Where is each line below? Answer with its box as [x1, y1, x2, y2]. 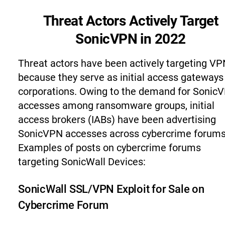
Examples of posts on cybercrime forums [18, 141, 201, 154]
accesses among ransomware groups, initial [18, 99, 214, 111]
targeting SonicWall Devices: [18, 155, 146, 168]
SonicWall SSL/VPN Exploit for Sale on [18, 182, 204, 195]
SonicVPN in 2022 [75, 30, 186, 47]
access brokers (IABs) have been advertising [18, 113, 216, 126]
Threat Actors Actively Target [43, 12, 218, 29]
